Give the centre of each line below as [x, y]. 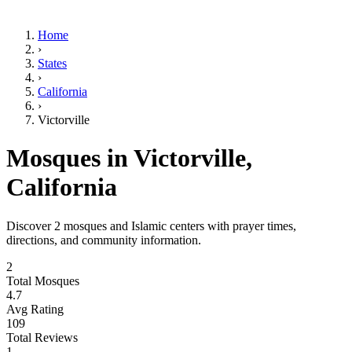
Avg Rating [35, 309]
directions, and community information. [104, 240]
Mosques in [70, 158]
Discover [30, 225]
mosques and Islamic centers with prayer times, [178, 225]
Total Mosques [43, 280]
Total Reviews [42, 337]
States [52, 63]
